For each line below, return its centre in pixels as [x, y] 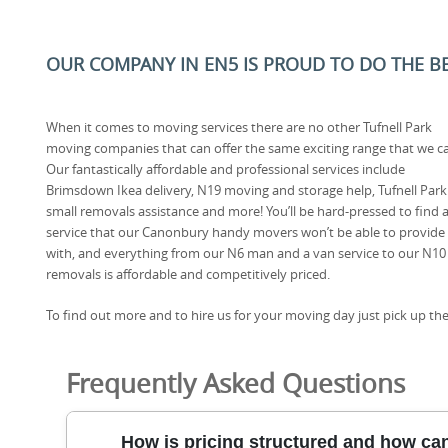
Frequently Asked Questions [235, 383]
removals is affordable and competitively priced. [188, 273]
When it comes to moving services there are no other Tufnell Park [239, 126]
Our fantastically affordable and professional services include [225, 168]
